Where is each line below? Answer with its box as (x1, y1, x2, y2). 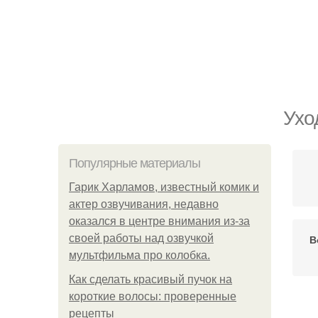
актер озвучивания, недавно (69, 198, 219, 210)
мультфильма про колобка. (69, 249, 210, 261)
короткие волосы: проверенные (69, 290, 236, 302)
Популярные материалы (69, 156, 200, 170)
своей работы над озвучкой (69, 232, 214, 244)
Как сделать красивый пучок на (69, 273, 232, 285)
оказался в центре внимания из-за (69, 215, 250, 227)
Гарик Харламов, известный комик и (69, 181, 259, 193)
